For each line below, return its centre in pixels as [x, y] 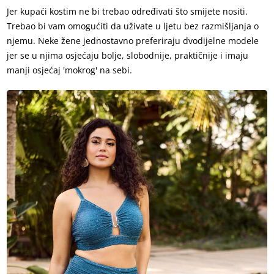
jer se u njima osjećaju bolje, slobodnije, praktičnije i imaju [128, 56]
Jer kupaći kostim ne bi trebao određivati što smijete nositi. [128, 12]
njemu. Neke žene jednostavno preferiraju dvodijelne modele [133, 41]
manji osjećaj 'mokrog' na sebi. [70, 70]
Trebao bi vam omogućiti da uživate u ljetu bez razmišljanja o [133, 26]
